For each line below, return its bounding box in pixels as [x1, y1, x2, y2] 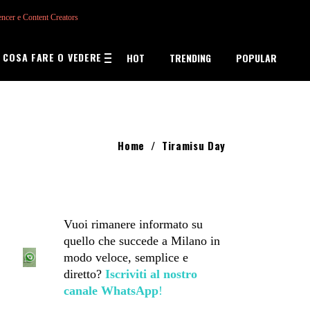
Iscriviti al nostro [104, 267, 197, 281]
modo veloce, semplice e [63, 250, 188, 264]
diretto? [63, 267, 105, 281]
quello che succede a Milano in [63, 234, 220, 248]
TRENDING [170, 50, 211, 65]
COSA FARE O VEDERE [3, 50, 102, 64]
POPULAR [236, 50, 277, 65]
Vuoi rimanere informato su [63, 217, 203, 231]
